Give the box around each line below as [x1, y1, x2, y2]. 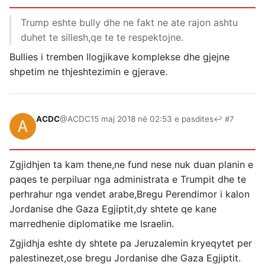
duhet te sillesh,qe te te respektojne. [21, 31, 183, 44]
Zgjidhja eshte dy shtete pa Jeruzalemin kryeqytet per [9, 237, 252, 250]
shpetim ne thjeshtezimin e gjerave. [9, 66, 167, 78]
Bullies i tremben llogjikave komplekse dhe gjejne [9, 51, 230, 63]
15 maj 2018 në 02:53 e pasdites [91, 114, 214, 124]
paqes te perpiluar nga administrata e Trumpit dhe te [9, 173, 246, 186]
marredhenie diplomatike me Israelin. [9, 218, 174, 230]
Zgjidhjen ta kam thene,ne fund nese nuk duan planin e [9, 159, 253, 171]
